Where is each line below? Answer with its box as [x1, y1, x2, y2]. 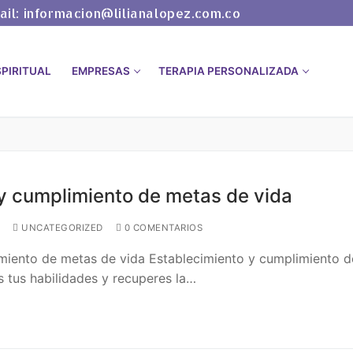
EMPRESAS [72, 64, 130, 77]
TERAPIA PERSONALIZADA [158, 64, 299, 77]
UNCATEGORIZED [18, 221, 103, 233]
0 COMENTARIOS [121, 221, 203, 233]
